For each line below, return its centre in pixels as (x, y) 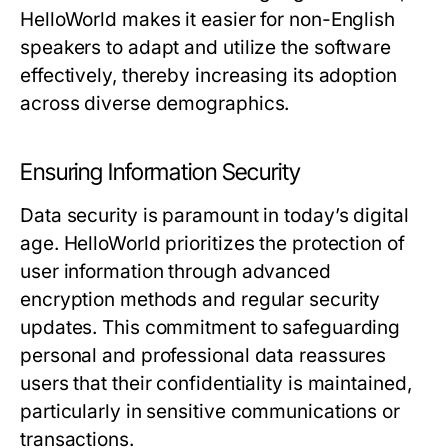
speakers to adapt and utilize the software (206, 48)
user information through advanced (175, 272)
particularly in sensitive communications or (210, 412)
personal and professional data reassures (203, 356)
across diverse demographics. (155, 104)
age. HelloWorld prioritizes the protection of (212, 244)
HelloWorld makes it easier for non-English (208, 20)
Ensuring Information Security (160, 172)
